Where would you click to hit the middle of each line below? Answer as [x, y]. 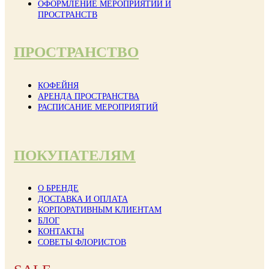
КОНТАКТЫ [61, 231]
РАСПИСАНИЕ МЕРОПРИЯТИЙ [98, 107]
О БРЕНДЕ [58, 188]
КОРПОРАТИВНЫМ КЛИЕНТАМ [100, 210]
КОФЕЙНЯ [58, 85]
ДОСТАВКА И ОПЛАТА [83, 199]
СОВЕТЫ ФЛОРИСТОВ [82, 242]
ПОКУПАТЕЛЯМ [75, 155]
